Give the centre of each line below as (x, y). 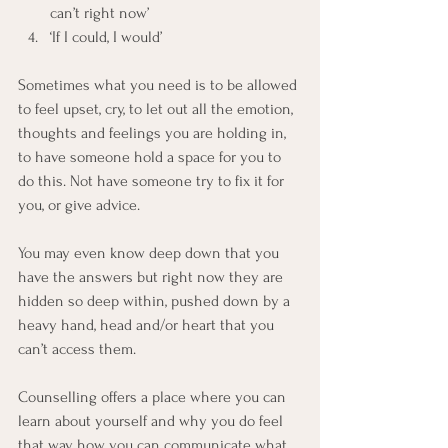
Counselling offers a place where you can (154, 397)
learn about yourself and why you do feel (152, 421)
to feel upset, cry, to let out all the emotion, (157, 109)
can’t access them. (77, 349)
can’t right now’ (99, 13)
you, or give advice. (79, 205)
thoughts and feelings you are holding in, (154, 133)
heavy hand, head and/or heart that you (148, 325)
